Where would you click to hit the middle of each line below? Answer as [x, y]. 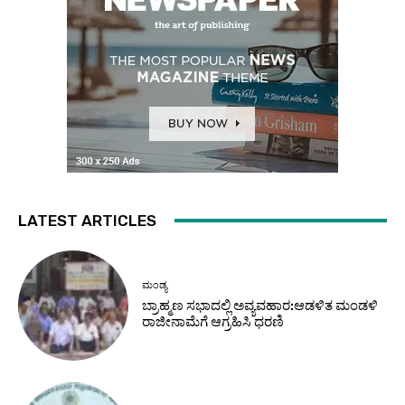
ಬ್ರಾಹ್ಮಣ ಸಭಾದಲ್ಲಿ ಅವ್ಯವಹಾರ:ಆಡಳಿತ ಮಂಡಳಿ [260, 306]
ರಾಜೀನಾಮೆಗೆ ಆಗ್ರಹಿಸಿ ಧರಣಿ [213, 322]
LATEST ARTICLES [87, 220]
